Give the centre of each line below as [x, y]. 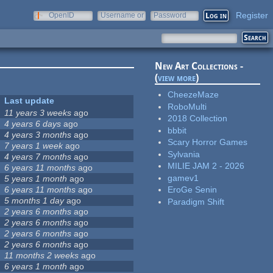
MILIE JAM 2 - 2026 [206, 166]
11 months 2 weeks [42, 256]
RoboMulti [187, 106]
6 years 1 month [36, 267]
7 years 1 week [34, 146]
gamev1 [183, 178]
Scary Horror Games [208, 142]
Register [252, 15]
